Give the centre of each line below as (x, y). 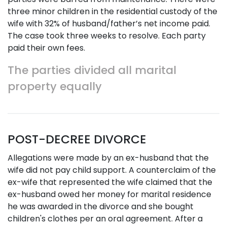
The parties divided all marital (92, 70)
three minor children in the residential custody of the (112, 11)
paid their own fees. (46, 48)
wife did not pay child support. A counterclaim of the (112, 170)
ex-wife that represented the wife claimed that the (110, 182)
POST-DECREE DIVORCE (77, 139)
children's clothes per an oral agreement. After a (105, 219)
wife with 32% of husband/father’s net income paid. (109, 24)
